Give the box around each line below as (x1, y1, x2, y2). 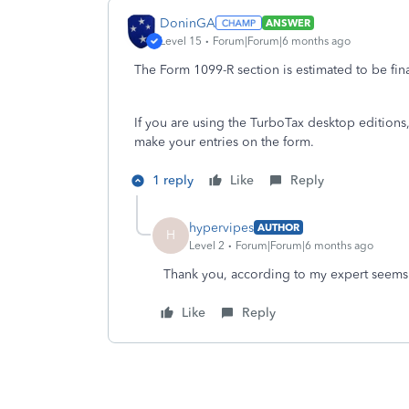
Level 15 (160, 34, 202, 47)
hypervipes (189, 219, 254, 236)
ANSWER (265, 16, 310, 29)
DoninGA (160, 15, 215, 31)
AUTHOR (257, 221, 299, 234)
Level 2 (189, 238, 225, 252)
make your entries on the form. (134, 134, 314, 150)
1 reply (152, 173, 194, 188)
